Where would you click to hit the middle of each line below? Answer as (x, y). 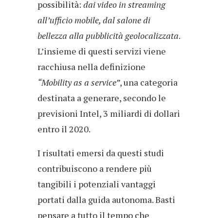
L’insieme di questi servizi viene (102, 51)
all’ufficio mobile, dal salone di (94, 20)
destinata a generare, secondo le (102, 98)
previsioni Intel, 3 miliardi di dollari (109, 114)
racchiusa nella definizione (91, 67)
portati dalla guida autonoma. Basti (106, 200)
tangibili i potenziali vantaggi (97, 184)
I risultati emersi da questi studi (101, 153)
